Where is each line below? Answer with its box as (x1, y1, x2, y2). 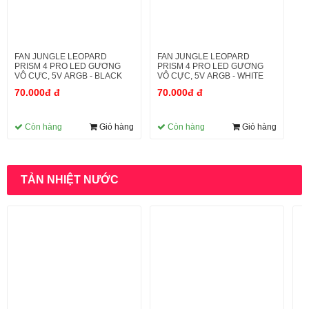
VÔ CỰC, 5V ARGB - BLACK (14, 71, 122, 81)
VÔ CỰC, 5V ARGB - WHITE (157, 71, 263, 81)
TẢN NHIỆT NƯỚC (21, 174, 119, 186)
